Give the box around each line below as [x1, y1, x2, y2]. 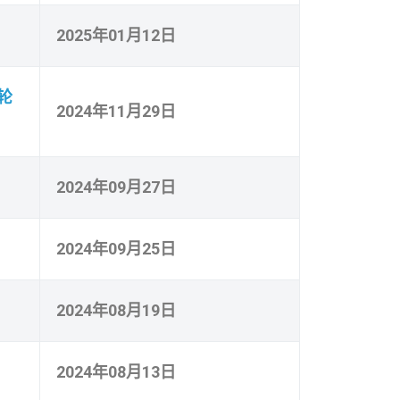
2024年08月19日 [56, 300, 176, 320]
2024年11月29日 [56, 101, 176, 121]
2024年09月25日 [56, 238, 176, 258]
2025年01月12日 [56, 25, 176, 45]
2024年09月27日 [56, 177, 176, 196]
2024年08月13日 [56, 362, 176, 381]
